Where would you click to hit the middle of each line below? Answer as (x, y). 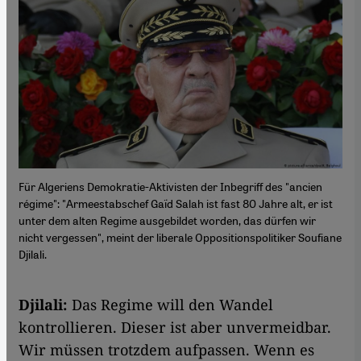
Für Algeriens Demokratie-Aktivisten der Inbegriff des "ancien (170, 186)
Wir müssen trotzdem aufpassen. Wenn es (166, 349)
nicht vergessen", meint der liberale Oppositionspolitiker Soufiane (180, 237)
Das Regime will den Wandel (172, 304)
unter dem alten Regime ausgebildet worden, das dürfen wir (167, 220)
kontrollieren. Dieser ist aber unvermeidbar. (175, 327)
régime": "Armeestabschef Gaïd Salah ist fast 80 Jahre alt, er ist (176, 203)
